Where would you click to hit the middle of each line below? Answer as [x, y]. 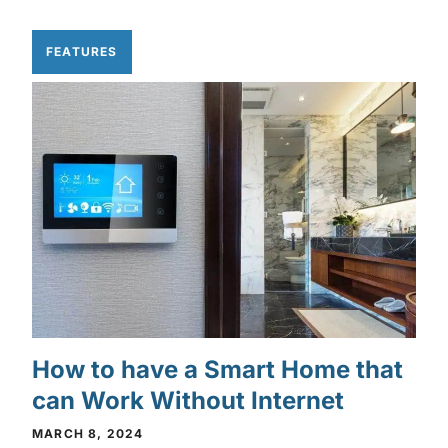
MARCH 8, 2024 [88, 434]
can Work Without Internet [188, 401]
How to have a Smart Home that [217, 370]
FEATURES [82, 52]
